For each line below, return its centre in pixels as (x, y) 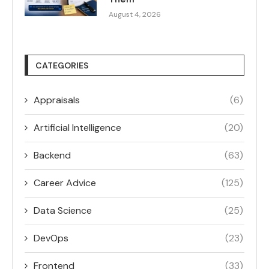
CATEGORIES (62, 66)
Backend (52, 156)
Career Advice (65, 183)
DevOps (51, 238)
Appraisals (57, 100)
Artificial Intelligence (77, 128)
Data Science (63, 211)
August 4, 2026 (135, 15)
